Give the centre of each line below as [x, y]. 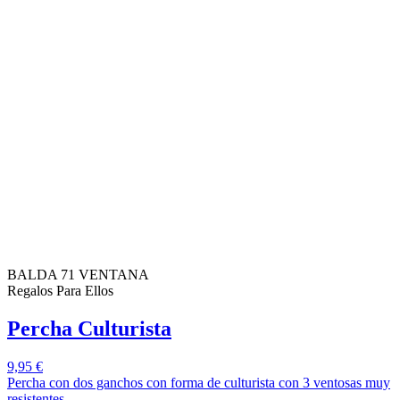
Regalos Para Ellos [60, 290]
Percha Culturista [89, 328]
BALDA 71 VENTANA [78, 274]
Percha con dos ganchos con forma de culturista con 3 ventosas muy [199, 382]
